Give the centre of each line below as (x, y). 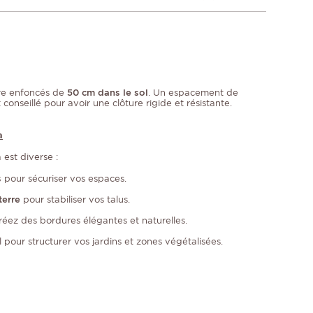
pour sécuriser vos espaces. (64, 179)
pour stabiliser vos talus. (75, 200)
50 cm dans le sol (108, 93)
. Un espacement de (193, 93)
